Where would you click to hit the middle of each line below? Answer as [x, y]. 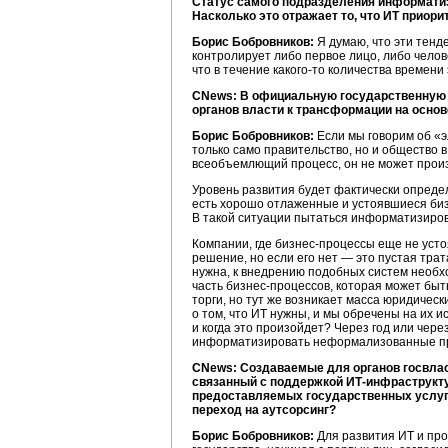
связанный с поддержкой [269, 382]
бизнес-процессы [325, 244]
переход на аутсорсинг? [264, 410]
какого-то [299, 70]
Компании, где [233, 244]
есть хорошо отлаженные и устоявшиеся [311, 204]
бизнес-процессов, [279, 286]
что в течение [232, 70]
